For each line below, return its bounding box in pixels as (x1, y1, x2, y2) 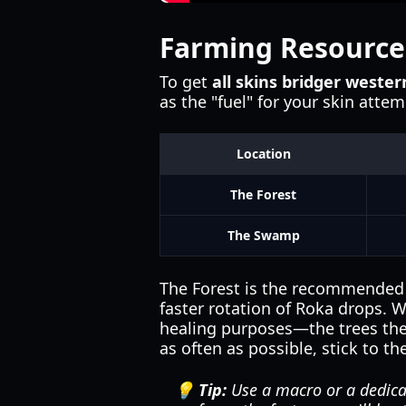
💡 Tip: (174, 379, 227, 401)
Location (236, 145, 291, 162)
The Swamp (227, 227, 300, 244)
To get (159, 71, 212, 92)
